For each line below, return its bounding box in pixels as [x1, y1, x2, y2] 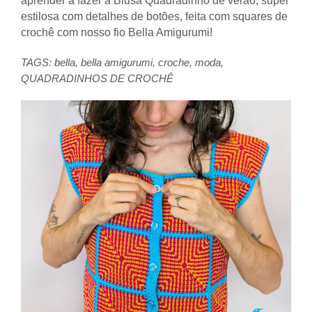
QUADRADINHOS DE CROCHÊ [21, 72, 173, 84]
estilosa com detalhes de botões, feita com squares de [21, 10, 288, 22]
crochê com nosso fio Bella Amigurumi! [21, 26, 212, 38]
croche [158, 56, 189, 68]
